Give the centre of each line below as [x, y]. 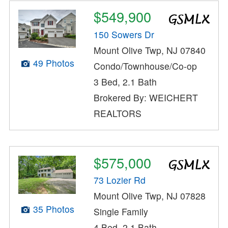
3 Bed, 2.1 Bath [125, 81]
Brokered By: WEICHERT [146, 97]
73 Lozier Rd [120, 180]
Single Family [121, 212]
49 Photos [53, 63]
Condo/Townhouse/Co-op [146, 66]
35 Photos [53, 209]
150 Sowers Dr [124, 34]
